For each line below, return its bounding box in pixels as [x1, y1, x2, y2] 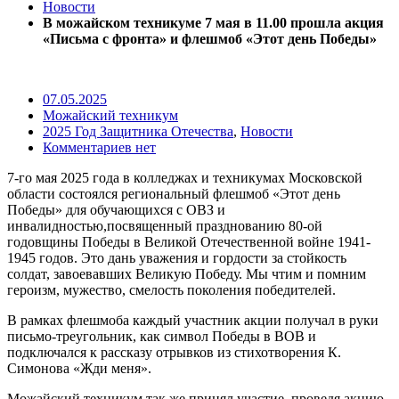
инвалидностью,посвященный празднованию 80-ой [7, 217, 322, 233]
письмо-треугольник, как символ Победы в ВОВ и [7, 328, 316, 344]
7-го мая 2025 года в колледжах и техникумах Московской [7, 169, 362, 185]
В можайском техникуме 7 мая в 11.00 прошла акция [43, 14, 384, 30]
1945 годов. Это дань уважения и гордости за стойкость [7, 249, 346, 265]
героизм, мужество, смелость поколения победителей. [7, 281, 336, 297]
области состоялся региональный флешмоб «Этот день [7, 185, 340, 201]
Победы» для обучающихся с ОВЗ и [7, 201, 225, 217]
